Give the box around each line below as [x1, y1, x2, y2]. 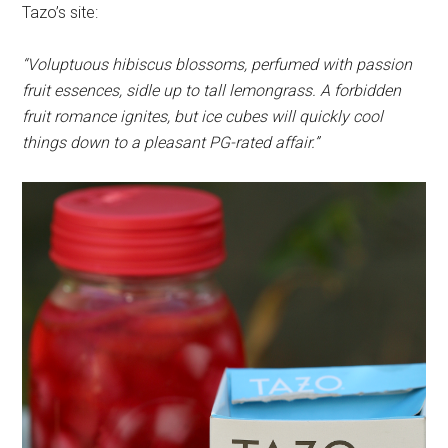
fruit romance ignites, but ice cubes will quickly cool [22, 106, 384, 126]
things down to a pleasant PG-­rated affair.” [22, 132, 320, 152]
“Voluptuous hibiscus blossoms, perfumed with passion [22, 54, 413, 74]
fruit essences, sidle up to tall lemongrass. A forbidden [22, 80, 402, 100]
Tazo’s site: [22, 2, 99, 22]
